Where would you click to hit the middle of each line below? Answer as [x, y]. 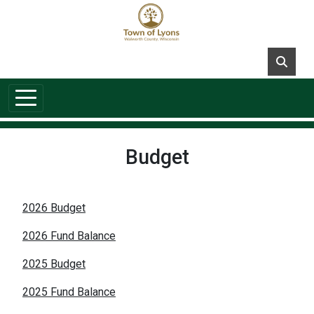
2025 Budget [54, 264]
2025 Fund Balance [69, 292]
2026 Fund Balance [69, 235]
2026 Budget [54, 207]
